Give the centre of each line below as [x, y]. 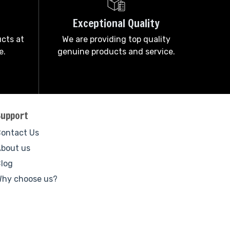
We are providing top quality [116, 39]
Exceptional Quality [116, 23]
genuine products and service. [116, 52]
